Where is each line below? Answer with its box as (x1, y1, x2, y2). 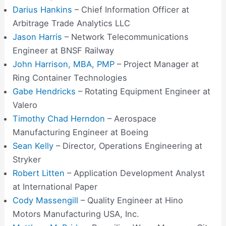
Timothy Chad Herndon (13, 114, 105, 124)
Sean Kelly (13, 141, 54, 151)
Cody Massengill (13, 195, 79, 206)
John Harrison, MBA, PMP (13, 59, 115, 70)
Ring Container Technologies (13, 73, 128, 83)
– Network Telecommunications (62, 32, 189, 42)
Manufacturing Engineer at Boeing (13, 127, 149, 138)
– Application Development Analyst (65, 168, 205, 179)
